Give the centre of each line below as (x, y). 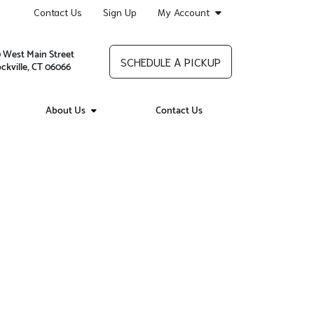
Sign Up (120, 12)
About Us (65, 111)
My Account (184, 12)
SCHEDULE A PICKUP (171, 61)
